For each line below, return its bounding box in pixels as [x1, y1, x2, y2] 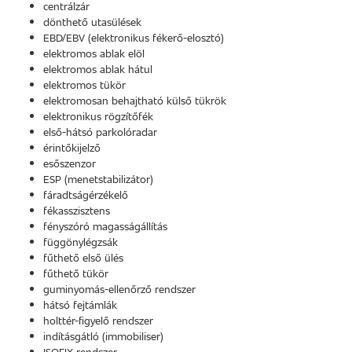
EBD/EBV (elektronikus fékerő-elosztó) [43, 30, 224, 45]
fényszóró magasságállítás [43, 218, 167, 233]
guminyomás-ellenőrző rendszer [43, 281, 196, 296]
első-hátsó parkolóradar [43, 124, 157, 139]
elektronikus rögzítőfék [43, 108, 153, 123]
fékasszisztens [43, 203, 110, 218]
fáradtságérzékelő [43, 187, 128, 202]
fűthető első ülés [43, 250, 123, 265]
